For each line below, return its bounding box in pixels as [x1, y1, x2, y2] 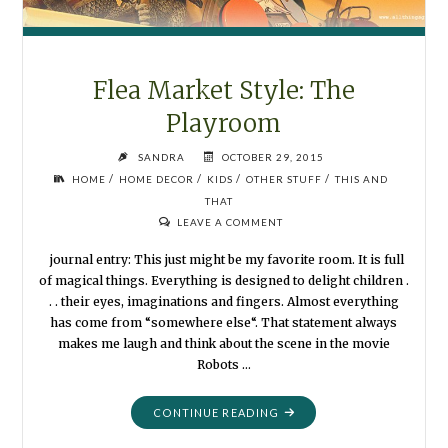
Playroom [166, 108, 282, 140]
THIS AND [334, 173, 388, 186]
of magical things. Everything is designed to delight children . [38, 272, 409, 288]
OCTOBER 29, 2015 [222, 151, 325, 164]
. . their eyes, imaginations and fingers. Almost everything [48, 293, 399, 309]
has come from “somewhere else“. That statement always [50, 314, 398, 330]
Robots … [196, 356, 251, 372]
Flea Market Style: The [92, 75, 355, 107]
